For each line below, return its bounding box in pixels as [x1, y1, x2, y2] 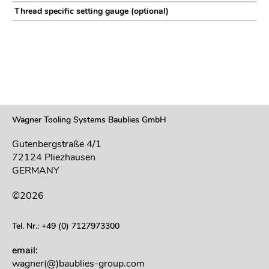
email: [12, 244, 38, 258]
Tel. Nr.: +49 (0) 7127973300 [12, 220, 119, 232]
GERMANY [12, 164, 59, 178]
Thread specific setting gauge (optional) [13, 5, 169, 17]
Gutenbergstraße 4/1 [12, 138, 101, 151]
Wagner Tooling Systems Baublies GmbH [12, 114, 166, 126]
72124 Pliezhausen [12, 151, 95, 165]
